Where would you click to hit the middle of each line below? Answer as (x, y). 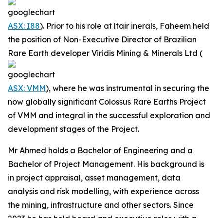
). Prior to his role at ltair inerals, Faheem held (125, 26)
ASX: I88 (24, 26)
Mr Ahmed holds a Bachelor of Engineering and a (100, 150)
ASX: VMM (27, 88)
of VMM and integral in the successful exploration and (109, 115)
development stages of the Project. (73, 129)
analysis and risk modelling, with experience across (103, 191)
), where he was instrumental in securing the (127, 88)
